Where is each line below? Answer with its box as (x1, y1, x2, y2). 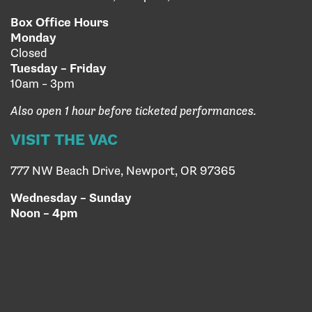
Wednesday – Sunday (10, 191, 132, 207)
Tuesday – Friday (10, 61, 107, 77)
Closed (10, 46, 47, 62)
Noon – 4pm (10, 206, 78, 222)
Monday (10, 31, 56, 47)
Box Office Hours (10, 15, 109, 31)
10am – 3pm (10, 77, 75, 93)
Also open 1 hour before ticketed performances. (10, 104, 259, 120)
